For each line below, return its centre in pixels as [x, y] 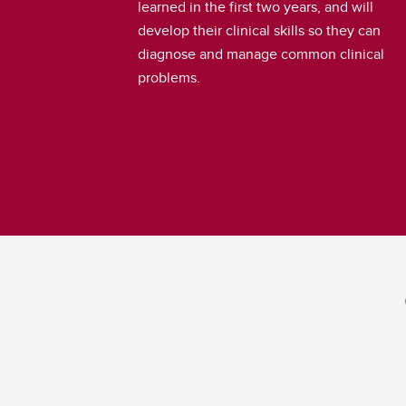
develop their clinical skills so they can [259, 31]
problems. [169, 78]
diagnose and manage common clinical [261, 54]
